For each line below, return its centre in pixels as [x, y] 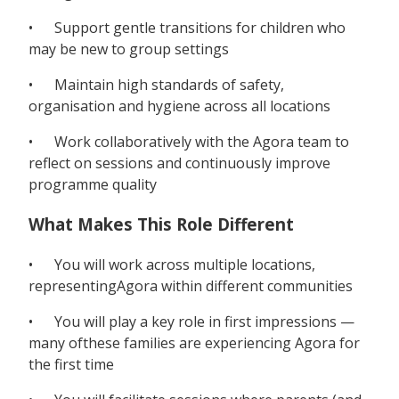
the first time [71, 364]
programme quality [93, 185]
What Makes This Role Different [161, 224]
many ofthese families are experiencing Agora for [194, 342]
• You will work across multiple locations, [172, 264]
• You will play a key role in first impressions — [191, 321]
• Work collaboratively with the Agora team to [189, 142]
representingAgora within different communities [191, 285]
